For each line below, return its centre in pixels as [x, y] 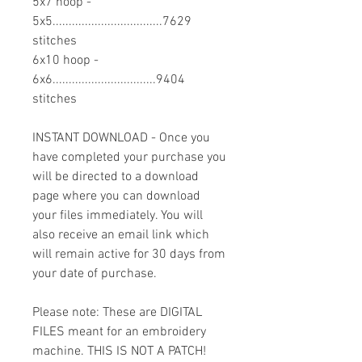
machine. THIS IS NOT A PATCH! [119, 352]
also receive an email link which [121, 236]
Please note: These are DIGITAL [117, 313]
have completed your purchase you [129, 158]
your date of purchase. [95, 274]
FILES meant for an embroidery [119, 333]
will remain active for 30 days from [129, 255]
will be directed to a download [116, 177]
